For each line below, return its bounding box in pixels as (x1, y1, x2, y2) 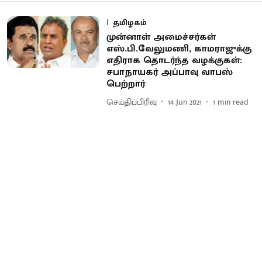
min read (217, 95, 249, 109)
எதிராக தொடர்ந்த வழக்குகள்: (106, 53, 242, 68)
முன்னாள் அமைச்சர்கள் (106, 29, 216, 45)
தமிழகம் (112, 16, 147, 29)
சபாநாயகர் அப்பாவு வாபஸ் (106, 64, 233, 80)
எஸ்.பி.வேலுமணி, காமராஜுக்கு (106, 41, 251, 57)
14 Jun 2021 (167, 95, 202, 109)
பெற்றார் (106, 76, 145, 92)
